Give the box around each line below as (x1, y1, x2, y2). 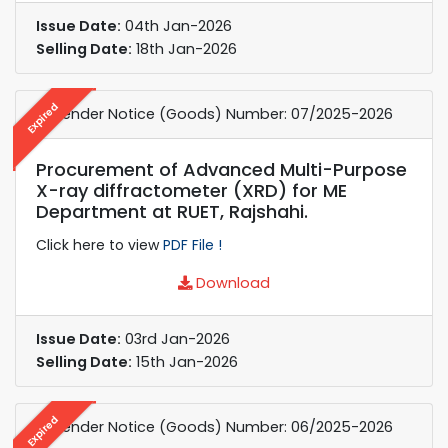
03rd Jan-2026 (121, 328, 230, 349)
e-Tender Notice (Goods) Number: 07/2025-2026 (36, 103, 393, 124)
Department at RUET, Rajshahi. (36, 198, 308, 224)
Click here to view (36, 234, 163, 255)
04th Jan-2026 (121, 15, 232, 36)
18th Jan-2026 (132, 38, 237, 59)
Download (192, 272, 270, 293)
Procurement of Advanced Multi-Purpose (36, 156, 407, 182)
